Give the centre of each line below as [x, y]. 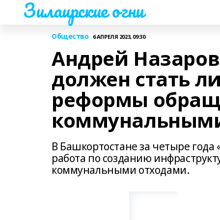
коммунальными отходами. [121, 170]
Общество [70, 36]
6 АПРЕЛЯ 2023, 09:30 [119, 36]
